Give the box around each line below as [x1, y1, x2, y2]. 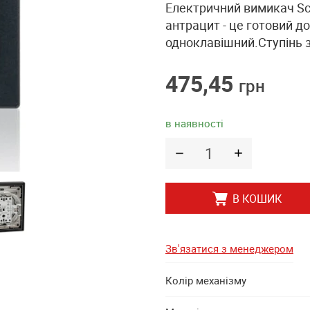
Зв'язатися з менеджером [165, 241, 293, 255]
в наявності [165, 116, 224, 130]
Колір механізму [165, 273, 246, 287]
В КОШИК [232, 190, 282, 206]
